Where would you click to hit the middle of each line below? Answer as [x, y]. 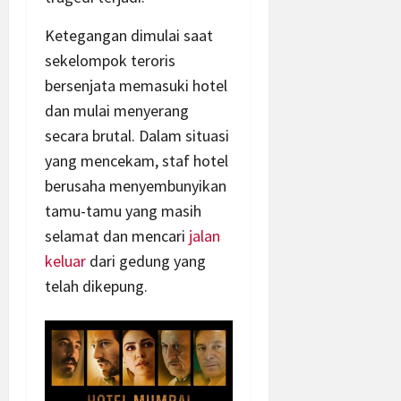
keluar [65, 260]
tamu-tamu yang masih [123, 210]
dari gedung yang [146, 260]
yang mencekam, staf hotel [137, 160]
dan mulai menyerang [117, 110]
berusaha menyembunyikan [136, 185]
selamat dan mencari [117, 235]
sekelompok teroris [110, 60]
